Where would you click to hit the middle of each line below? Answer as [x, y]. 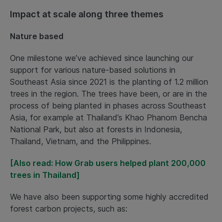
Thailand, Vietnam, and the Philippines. [81, 141]
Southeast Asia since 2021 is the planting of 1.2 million [109, 82]
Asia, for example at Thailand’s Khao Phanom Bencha [109, 118]
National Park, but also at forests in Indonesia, [96, 130]
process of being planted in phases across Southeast [108, 106]
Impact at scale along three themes [88, 14]
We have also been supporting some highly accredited [109, 197]
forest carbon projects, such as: [70, 209]
